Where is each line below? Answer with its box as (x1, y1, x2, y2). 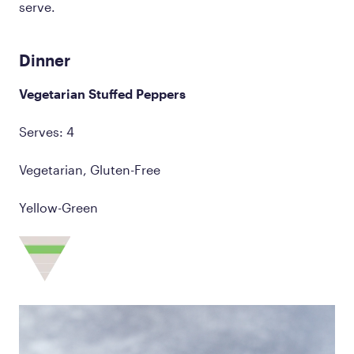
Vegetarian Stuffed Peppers (19, 86, 186, 102)
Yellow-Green (19, 200, 98, 216)
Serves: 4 (19, 124, 74, 140)
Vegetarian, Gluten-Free (19, 162, 160, 178)
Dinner (19, 51, 70, 70)
